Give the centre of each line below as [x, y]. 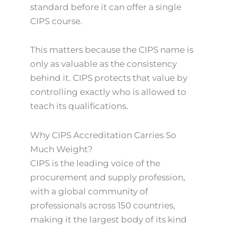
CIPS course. [56, 21]
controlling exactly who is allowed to [108, 92]
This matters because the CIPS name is [112, 50]
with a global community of [89, 191]
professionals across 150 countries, [103, 205]
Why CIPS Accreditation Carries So [103, 135]
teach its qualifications [78, 106]
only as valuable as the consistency [103, 64]
